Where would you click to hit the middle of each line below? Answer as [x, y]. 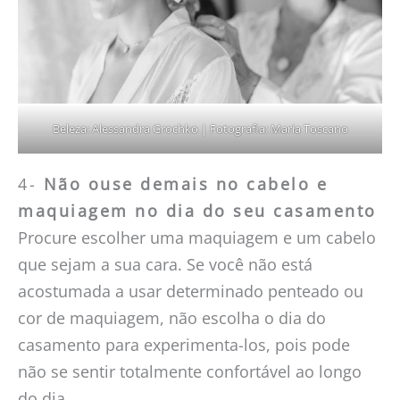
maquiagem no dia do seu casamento [197, 210]
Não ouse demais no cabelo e [185, 183]
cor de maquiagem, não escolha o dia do [172, 317]
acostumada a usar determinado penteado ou [191, 291]
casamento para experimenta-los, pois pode [184, 344]
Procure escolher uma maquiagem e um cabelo [197, 237]
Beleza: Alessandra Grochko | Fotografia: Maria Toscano [200, 129]
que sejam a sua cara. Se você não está [165, 264]
